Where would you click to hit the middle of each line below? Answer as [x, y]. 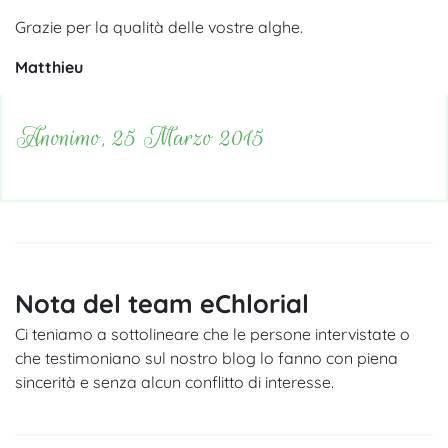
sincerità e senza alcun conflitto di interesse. [174, 381]
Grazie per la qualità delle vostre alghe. [159, 26]
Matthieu [49, 66]
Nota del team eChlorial [162, 302]
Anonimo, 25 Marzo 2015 [141, 137]
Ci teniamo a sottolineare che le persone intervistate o [212, 333]
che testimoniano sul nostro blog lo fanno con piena [206, 357]
